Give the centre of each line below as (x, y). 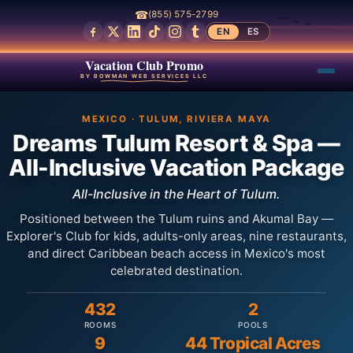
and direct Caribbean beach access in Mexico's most (176, 253)
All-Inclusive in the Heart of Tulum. (176, 193)
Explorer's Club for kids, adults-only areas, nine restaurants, (176, 236)
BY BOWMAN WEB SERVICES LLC (144, 76)
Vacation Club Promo (144, 65)
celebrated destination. (176, 270)
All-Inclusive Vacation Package (176, 167)
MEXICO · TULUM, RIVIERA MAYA (176, 119)
